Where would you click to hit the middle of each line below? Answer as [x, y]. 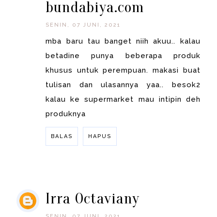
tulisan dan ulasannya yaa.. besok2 [123, 85]
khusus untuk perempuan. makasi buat [123, 70]
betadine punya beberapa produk [123, 56]
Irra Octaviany [93, 199]
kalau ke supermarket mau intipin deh [123, 100]
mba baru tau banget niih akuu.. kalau [123, 41]
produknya [66, 114]
